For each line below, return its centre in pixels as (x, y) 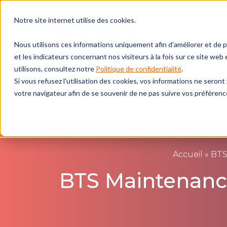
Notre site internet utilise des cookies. (75, 20)
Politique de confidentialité (139, 69)
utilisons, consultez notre (55, 69)
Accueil (187, 154)
